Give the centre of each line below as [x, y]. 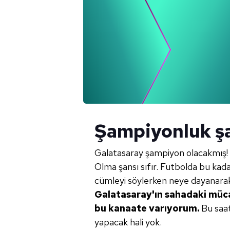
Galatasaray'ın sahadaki [150, 194]
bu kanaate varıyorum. [148, 208]
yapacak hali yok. [128, 222]
